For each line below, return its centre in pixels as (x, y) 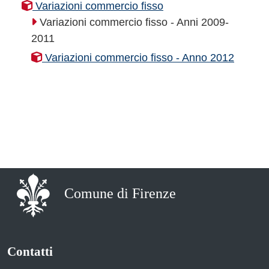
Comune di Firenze (120, 193)
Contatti (30, 252)
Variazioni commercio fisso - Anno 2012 (138, 58)
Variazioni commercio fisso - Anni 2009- (133, 22)
